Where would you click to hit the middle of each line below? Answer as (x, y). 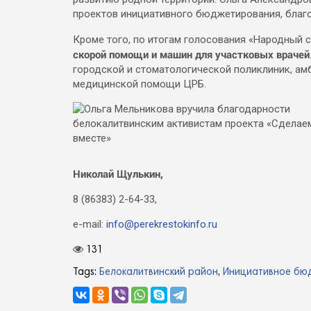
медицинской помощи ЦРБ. (140, 84)
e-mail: (90, 224)
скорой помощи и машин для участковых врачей (191, 54)
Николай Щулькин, (119, 174)
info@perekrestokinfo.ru (162, 224)
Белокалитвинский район (159, 272)
